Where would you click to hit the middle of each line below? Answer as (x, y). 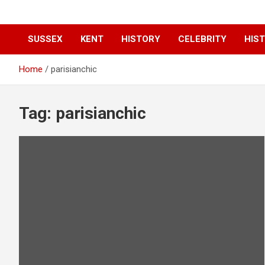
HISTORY (141, 39)
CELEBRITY (202, 39)
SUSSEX (45, 39)
